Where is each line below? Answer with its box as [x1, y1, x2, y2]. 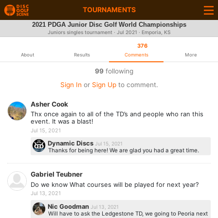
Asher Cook [31, 100, 68, 108]
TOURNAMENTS [82, 5, 136, 14]
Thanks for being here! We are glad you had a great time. [48, 147, 199, 154]
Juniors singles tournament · [47, 29, 117, 36]
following [104, 67, 133, 75]
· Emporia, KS [137, 29, 171, 36]
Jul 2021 [116, 29, 137, 36]
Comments [124, 52, 148, 57]
